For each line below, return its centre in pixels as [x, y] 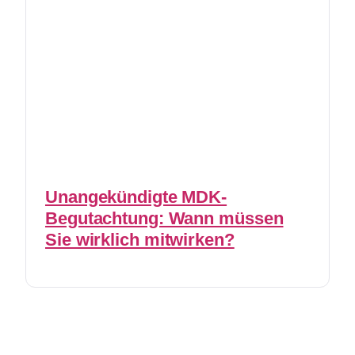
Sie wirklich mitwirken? [140, 240]
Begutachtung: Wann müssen [164, 219]
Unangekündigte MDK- [136, 197]
